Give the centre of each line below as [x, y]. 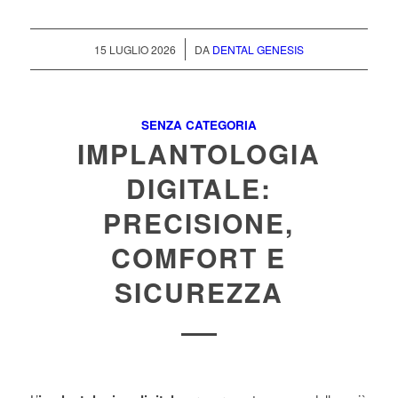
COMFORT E [199, 258]
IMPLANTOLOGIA [199, 154]
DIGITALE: [199, 188]
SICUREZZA [199, 292]
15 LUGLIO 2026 [135, 50]
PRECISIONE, [199, 223]
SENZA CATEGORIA [199, 125]
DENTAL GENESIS [258, 50]
